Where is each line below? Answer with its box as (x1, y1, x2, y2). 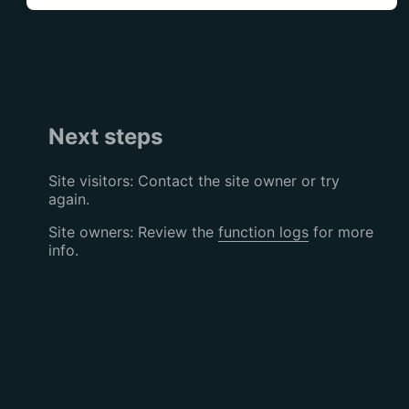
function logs (217, 222, 309, 241)
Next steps (47, 122, 163, 150)
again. (47, 189, 89, 208)
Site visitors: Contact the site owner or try (47, 171, 340, 190)
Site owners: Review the (47, 222, 218, 241)
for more (308, 222, 373, 241)
